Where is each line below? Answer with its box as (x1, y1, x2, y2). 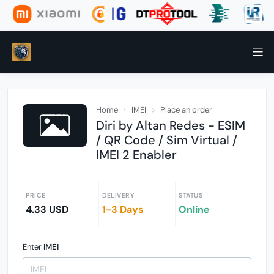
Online (179, 203, 210, 216)
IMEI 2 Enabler (96, 147, 177, 163)
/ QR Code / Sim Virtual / (96, 132, 237, 148)
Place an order (160, 105, 212, 115)
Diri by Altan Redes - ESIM (96, 117, 245, 133)
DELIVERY (102, 191, 134, 199)
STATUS (179, 191, 202, 199)
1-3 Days (102, 203, 144, 216)
